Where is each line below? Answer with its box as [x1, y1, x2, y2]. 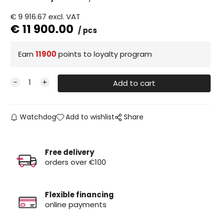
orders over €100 [44, 157, 106, 168]
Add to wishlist [66, 112, 115, 122]
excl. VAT [48, 11, 80, 22]
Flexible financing [44, 189, 114, 200]
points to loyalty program [56, 49, 152, 60]
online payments [44, 199, 107, 210]
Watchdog [19, 112, 56, 122]
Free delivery [44, 147, 94, 158]
